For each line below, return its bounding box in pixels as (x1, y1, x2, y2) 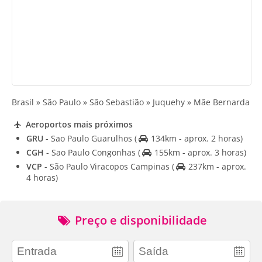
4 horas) (26, 171, 58, 183)
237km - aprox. (185, 160, 246, 172)
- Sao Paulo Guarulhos (43, 132, 135, 144)
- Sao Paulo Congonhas (44, 146, 138, 158)
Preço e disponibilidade (71, 212, 207, 228)
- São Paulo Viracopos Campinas (42, 160, 172, 172)
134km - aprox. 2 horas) (148, 132, 243, 144)
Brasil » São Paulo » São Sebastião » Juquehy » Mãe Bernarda (12, 96, 250, 108)
